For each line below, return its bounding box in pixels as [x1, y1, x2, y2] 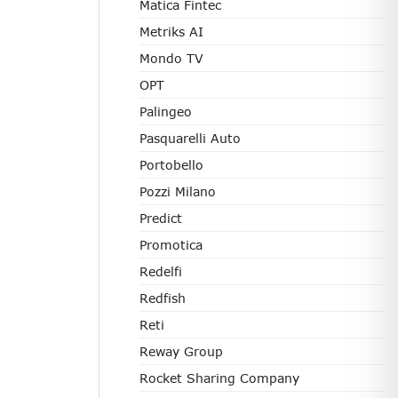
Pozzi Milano [139, 184, 216, 199]
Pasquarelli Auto [139, 131, 241, 146]
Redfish [139, 291, 186, 306]
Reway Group [139, 344, 223, 359]
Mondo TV [139, 51, 203, 66]
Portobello [139, 157, 203, 172]
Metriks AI [139, 24, 203, 39]
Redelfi [139, 264, 182, 279]
